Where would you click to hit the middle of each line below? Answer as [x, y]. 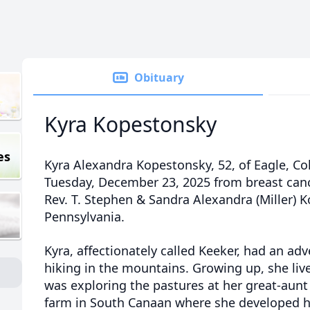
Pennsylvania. [84, 217]
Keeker [218, 250]
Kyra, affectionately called [121, 250]
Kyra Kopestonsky [130, 124]
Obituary [159, 77]
